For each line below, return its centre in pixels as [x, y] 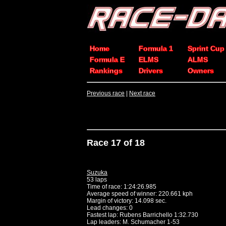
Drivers [151, 71]
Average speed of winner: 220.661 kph [140, 193]
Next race [142, 93]
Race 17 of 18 [116, 143]
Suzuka [97, 172]
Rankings [106, 71]
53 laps [97, 179]
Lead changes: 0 [110, 208]
